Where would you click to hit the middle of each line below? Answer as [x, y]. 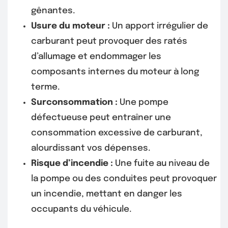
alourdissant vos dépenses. [91, 149]
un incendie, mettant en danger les [107, 194]
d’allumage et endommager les [96, 57]
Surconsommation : [74, 103]
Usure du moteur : [70, 26]
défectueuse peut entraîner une [101, 118]
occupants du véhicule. [81, 210]
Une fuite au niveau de [161, 164]
